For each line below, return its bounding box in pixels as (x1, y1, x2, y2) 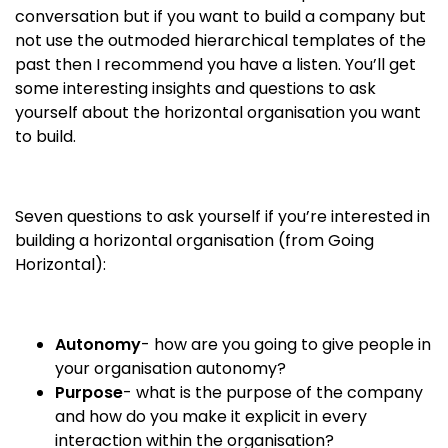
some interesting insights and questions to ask (15, 76, 376, 100)
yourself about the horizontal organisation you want (15, 100, 421, 124)
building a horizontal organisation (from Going (15, 228, 374, 252)
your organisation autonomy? (55, 356, 286, 380)
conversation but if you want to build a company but (15, 4, 426, 28)
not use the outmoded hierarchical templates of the (15, 28, 426, 52)
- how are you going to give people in (141, 332, 431, 356)
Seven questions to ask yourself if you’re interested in (15, 204, 430, 228)
